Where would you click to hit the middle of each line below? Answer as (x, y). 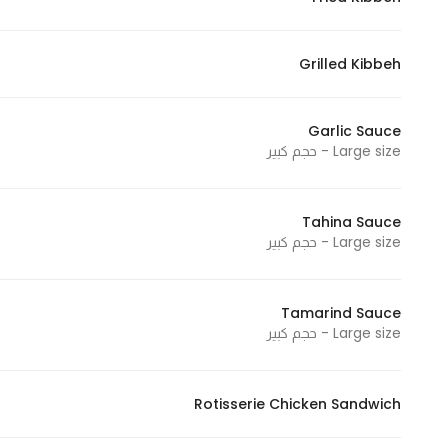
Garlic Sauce (354, 131)
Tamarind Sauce (341, 313)
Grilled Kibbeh (350, 64)
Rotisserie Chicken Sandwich (297, 404)
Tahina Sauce (351, 222)
